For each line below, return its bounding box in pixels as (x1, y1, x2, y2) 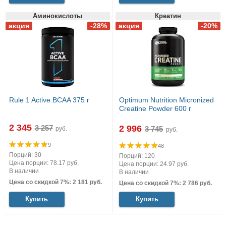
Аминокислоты (33, 12, 83, 20)
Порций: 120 (119, 152, 155, 159)
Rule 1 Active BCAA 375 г (9, 96, 89, 104)
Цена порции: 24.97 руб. (119, 160, 189, 167)
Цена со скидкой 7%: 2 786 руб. (119, 179, 212, 187)
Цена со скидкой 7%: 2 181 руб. (9, 178, 102, 186)
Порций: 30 (9, 151, 41, 158)
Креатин (155, 12, 182, 20)
